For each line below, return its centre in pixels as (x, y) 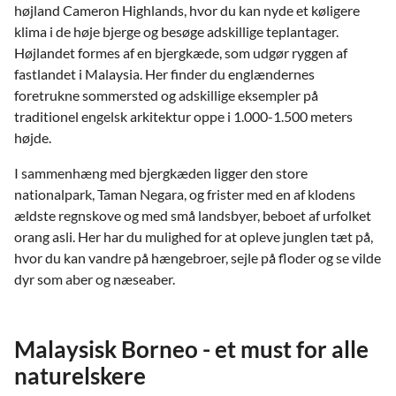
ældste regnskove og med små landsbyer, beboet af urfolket (193, 215)
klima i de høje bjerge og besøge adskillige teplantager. (176, 31)
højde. (33, 137)
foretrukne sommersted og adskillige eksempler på (166, 95)
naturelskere (80, 375)
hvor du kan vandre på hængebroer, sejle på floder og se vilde (198, 257)
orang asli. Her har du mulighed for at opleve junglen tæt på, (194, 236)
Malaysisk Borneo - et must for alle (191, 349)
